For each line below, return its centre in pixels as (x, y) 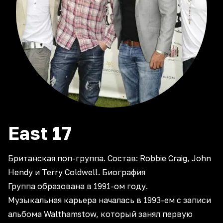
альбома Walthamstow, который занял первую (100, 214)
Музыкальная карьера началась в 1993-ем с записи (110, 200)
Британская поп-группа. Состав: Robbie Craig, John (110, 158)
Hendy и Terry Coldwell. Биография (77, 172)
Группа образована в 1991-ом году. (78, 186)
